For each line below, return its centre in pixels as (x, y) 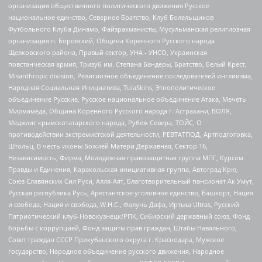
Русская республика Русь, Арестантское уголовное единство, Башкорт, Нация (131, 192)
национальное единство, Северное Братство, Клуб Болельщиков (111, 17)
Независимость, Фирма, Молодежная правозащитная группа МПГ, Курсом (126, 157)
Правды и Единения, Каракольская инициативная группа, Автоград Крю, (123, 169)
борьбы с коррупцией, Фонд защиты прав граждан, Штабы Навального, (123, 227)
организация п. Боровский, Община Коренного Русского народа (111, 40)
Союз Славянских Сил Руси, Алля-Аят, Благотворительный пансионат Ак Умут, (131, 181)
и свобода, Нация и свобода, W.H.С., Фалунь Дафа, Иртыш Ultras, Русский (124, 204)
